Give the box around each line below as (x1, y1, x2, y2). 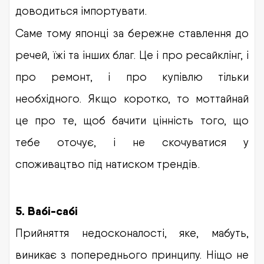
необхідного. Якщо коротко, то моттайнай (15, 91, 249, 105)
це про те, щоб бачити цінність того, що (15, 113, 249, 127)
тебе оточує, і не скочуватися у (15, 135, 249, 148)
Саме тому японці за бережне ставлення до (15, 26, 249, 39)
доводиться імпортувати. (15, 4, 147, 17)
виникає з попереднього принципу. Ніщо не (15, 247, 249, 261)
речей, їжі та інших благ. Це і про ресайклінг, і (15, 48, 249, 61)
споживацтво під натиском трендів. (15, 157, 200, 170)
